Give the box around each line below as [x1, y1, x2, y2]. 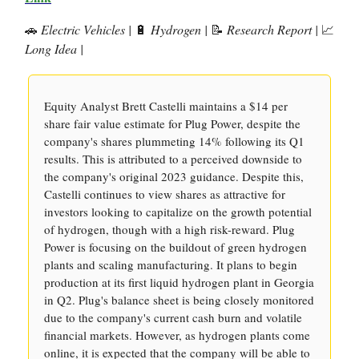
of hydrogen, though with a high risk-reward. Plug [44, 221, 295, 237]
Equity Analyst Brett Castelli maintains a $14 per [44, 98, 288, 114]
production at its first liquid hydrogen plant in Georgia [44, 274, 314, 290]
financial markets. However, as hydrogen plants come [44, 327, 310, 343]
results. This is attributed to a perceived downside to [44, 151, 302, 167]
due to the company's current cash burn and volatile [44, 309, 302, 325]
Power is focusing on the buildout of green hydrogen [44, 239, 307, 255]
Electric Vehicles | [38, 21, 135, 38]
